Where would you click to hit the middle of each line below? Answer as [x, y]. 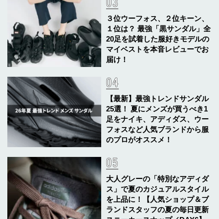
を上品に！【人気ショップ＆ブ [158, 199]
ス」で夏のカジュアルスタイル [158, 189]
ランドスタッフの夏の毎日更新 [158, 210]
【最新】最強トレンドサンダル [158, 99]
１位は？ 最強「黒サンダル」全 [159, 29]
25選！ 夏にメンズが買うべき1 [157, 109]
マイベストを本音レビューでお [158, 49]
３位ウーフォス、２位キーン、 [158, 19]
